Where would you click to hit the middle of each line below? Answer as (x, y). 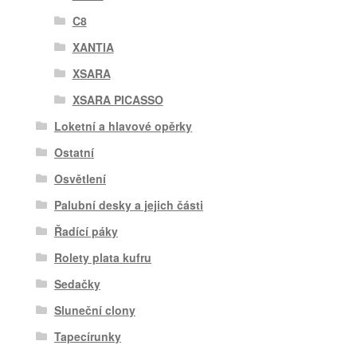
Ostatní (74, 152)
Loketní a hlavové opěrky (123, 126)
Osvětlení (80, 178)
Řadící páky (86, 231)
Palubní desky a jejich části (128, 204)
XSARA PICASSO (118, 99)
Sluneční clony (94, 310)
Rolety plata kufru (102, 257)
